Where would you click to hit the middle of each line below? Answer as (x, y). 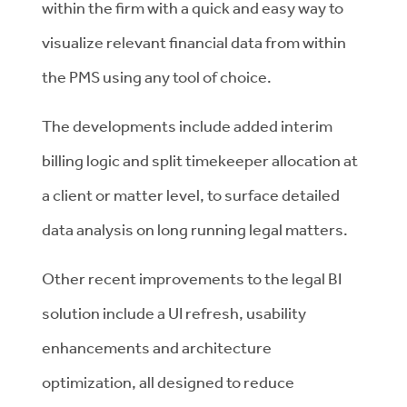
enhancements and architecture (157, 347)
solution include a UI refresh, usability (174, 313)
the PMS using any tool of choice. (157, 76)
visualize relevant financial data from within (194, 42)
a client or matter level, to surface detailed (191, 194)
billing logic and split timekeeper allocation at (200, 160)
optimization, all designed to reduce (168, 382)
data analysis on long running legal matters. (198, 229)
